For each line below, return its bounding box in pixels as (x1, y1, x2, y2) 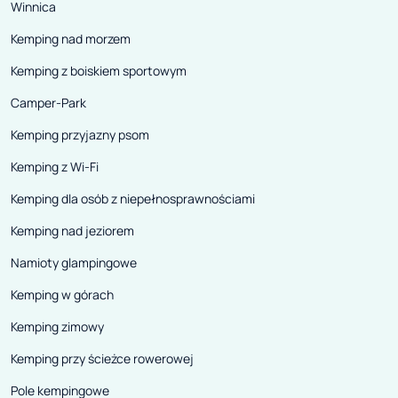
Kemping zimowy (11, 318, 104, 336)
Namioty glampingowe (11, 254, 137, 272)
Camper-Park (11, 94, 86, 112)
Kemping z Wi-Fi (11, 158, 99, 176)
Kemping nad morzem (11, 30, 131, 48)
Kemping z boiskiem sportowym (11, 62, 187, 80)
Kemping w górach (11, 286, 114, 304)
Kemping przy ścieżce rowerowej (11, 350, 194, 368)
